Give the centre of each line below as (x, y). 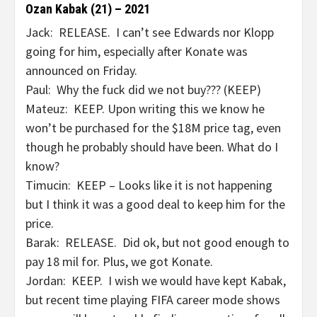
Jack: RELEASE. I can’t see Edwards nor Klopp (150, 32)
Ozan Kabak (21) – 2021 (88, 9)
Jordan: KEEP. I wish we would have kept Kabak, (156, 281)
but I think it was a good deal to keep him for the (155, 204)
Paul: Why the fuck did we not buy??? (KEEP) (143, 90)
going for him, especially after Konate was (137, 51)
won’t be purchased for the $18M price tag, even (153, 128)
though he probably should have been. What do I (152, 147)
